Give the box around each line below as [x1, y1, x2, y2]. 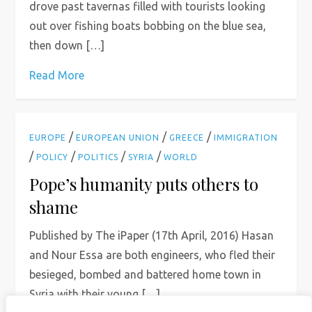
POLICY [36, 153, 69, 162]
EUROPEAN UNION [76, 133, 160, 142]
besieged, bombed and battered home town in [29, 268, 262, 281]
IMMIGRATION [214, 133, 279, 142]
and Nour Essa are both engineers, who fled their [29, 249, 276, 261]
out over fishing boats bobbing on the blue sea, [29, 19, 267, 32]
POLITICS [78, 153, 119, 162]
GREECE [169, 133, 205, 142]
